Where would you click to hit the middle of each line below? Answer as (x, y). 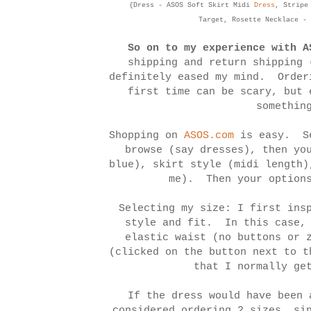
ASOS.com (209, 136)
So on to (153, 49)
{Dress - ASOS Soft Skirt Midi (191, 6)
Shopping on (146, 136)
